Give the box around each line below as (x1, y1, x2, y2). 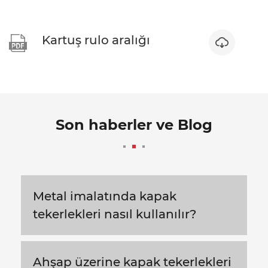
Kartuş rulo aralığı (42, 32, 150, 47)
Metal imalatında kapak (33, 188, 176, 203)
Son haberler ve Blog (56, 115, 212, 133)
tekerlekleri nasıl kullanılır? (33, 206, 196, 221)
